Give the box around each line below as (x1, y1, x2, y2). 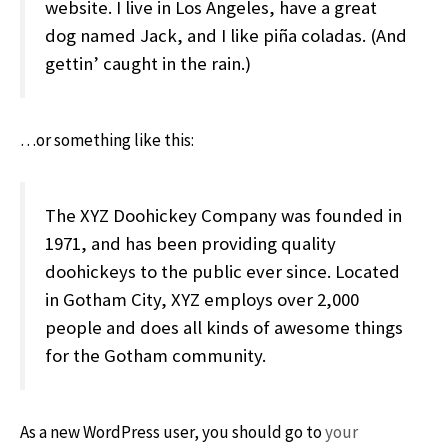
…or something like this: (20, 128, 194, 151)
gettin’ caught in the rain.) (45, 51, 251, 75)
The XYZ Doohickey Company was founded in (45, 203, 402, 227)
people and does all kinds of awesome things (45, 315, 403, 339)
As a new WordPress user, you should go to (20, 420, 325, 443)
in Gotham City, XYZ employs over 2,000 (45, 287, 359, 311)
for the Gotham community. (45, 343, 266, 367)
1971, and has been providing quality (45, 231, 336, 255)
